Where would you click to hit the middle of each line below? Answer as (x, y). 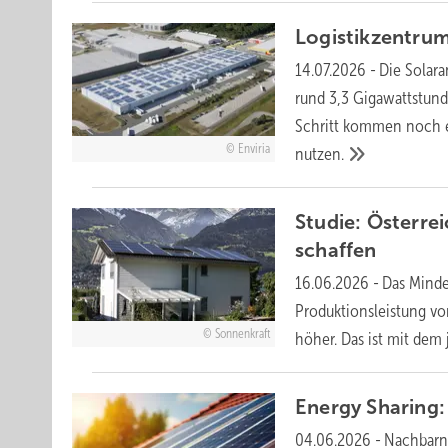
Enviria (253, 149)
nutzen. (320, 153)
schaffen (336, 249)
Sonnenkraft (242, 334)
